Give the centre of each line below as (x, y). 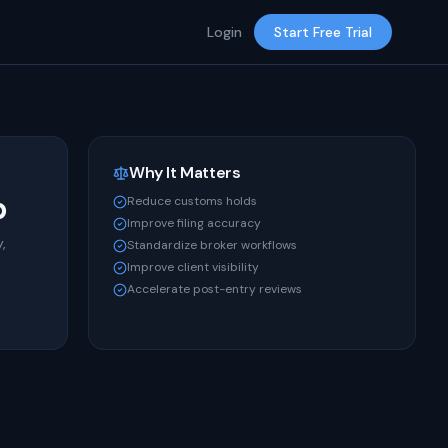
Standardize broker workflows (212, 245)
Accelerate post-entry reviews (214, 289)
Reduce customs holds (192, 201)
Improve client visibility (193, 267)
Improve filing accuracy (194, 223)
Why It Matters (185, 172)
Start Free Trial (322, 32)
